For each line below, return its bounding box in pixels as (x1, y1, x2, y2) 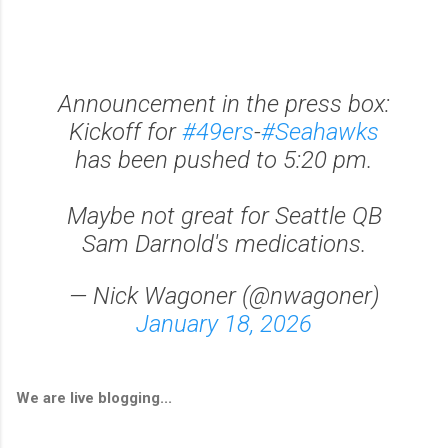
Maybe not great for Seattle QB (66, 202, 382, 231)
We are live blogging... (16, 389, 172, 408)
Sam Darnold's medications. (81, 230, 367, 259)
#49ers (182, 118, 254, 147)
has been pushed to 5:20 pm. (75, 146, 373, 175)
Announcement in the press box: (58, 90, 390, 119)
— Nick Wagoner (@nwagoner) (68, 282, 380, 311)
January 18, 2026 (136, 310, 312, 339)
